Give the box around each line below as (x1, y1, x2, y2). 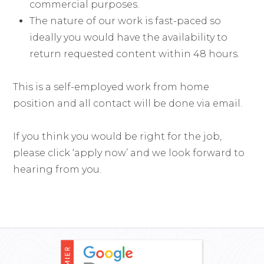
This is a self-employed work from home (13, 81, 210, 93)
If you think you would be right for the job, (13, 131, 222, 142)
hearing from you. (13, 164, 102, 175)
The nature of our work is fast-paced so (29, 15, 222, 27)
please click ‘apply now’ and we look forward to (13, 147, 245, 159)
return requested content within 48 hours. (29, 48, 240, 60)
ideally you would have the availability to (29, 32, 228, 43)
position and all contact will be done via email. (13, 98, 243, 109)
